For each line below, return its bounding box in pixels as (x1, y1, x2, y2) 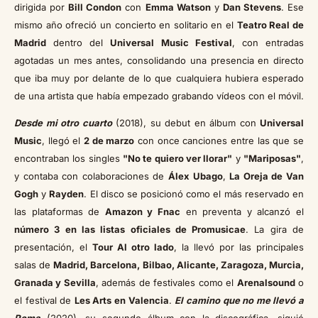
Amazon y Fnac (104, 206, 181, 218)
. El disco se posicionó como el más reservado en (84, 188, 305, 200)
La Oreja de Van (229, 170, 305, 182)
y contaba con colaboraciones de (14, 170, 168, 182)
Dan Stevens (222, 1, 281, 13)
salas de (14, 259, 54, 271)
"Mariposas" (243, 153, 302, 165)
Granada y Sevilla (14, 277, 96, 289)
